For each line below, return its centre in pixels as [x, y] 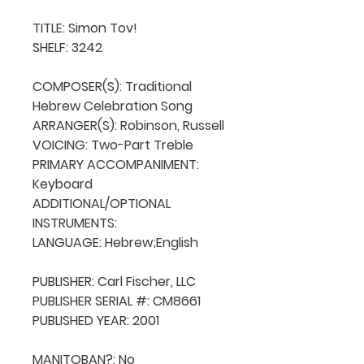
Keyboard [63, 184]
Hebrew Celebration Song [113, 106]
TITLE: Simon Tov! [85, 28]
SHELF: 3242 [67, 47]
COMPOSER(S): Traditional [112, 86]
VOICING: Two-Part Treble [113, 145]
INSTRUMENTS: [76, 223]
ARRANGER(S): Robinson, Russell [128, 125]
